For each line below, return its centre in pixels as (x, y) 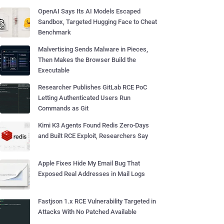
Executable (54, 70)
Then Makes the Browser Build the (87, 60)
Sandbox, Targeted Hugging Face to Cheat (97, 22)
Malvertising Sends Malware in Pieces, (93, 49)
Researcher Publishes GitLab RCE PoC (92, 87)
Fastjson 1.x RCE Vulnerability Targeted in (97, 201)
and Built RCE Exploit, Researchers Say (93, 136)
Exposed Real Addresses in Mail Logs (91, 174)
